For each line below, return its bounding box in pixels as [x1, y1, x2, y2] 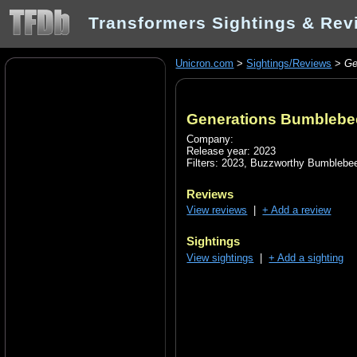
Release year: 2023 [186, 145, 277, 158]
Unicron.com [175, 57, 234, 70]
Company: [186, 133, 234, 146]
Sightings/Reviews [246, 57, 332, 70]
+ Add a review [262, 204, 331, 217]
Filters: [186, 157, 222, 170]
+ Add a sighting [269, 251, 344, 264]
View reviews [186, 204, 248, 217]
